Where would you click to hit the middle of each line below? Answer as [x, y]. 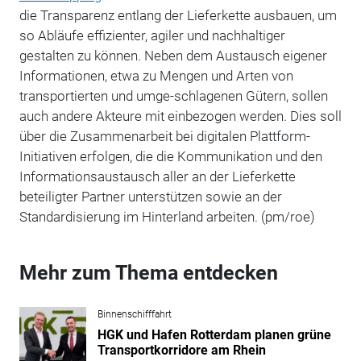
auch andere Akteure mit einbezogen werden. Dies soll [180, 116]
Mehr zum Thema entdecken [148, 272]
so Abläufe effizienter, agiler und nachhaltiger [152, 35]
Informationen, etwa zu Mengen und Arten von [156, 75]
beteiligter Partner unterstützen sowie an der [150, 196]
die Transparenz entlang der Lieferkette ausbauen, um [178, 15]
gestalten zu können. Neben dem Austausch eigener [173, 55]
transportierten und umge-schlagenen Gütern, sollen [173, 95]
